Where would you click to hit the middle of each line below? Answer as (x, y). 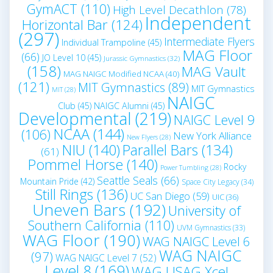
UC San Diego (160, 196)
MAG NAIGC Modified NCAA (114, 74)
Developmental (75, 119)
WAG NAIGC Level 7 (96, 258)
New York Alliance (212, 136)
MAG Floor (217, 55)
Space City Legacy (210, 182)
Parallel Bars (160, 150)
